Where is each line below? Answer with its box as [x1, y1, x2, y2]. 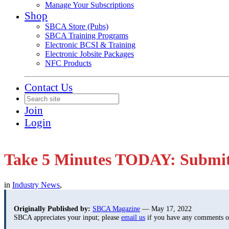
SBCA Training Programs [45, 31, 128, 40]
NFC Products [45, 59, 91, 67]
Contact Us [25, 81, 73, 93]
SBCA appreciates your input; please [14, 213, 121, 222]
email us [121, 213, 145, 222]
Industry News [12, 180, 60, 189]
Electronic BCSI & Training [45, 40, 135, 49]
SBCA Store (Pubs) [45, 22, 108, 31]
